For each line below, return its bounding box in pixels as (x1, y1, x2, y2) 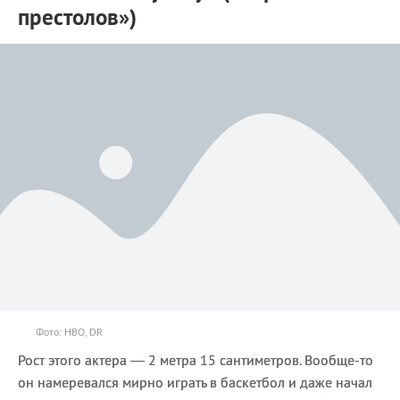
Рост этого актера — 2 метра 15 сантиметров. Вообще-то (18, 350, 373, 369)
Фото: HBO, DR (36, 324, 103, 338)
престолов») (18, 3, 137, 32)
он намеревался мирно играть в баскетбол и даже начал (18, 372, 372, 391)
